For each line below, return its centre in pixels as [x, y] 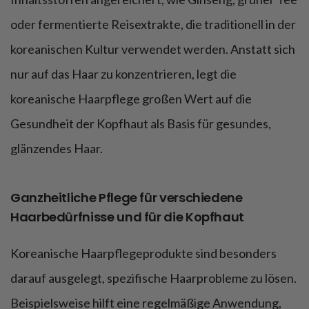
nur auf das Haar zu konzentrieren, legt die [123, 73]
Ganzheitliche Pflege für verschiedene [127, 197]
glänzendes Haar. [57, 148]
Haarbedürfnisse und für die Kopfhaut [128, 217]
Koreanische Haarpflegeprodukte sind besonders [143, 253]
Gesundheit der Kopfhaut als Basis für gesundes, [141, 123]
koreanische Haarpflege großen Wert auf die [131, 98]
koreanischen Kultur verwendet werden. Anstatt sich [153, 49]
